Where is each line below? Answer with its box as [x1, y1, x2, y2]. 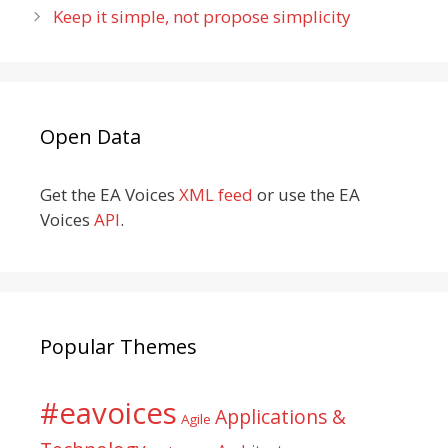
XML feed [179, 183, 253, 206]
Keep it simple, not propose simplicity [53, 5, 352, 28]
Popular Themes [40, 333, 197, 360]
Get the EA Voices [40, 183, 179, 206]
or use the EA [253, 183, 360, 206]
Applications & [215, 403, 346, 430]
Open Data [40, 123, 141, 150]
